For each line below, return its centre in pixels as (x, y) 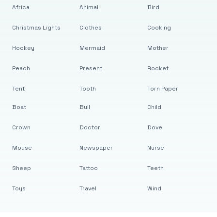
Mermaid (93, 48)
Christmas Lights (36, 28)
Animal (89, 7)
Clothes (91, 28)
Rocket (158, 68)
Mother (158, 48)
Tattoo (89, 168)
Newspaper (96, 148)
